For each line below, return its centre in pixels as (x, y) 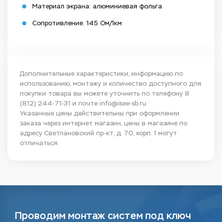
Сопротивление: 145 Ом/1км (77, 23)
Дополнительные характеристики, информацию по (101, 74)
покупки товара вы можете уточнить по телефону (102, 94)
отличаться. (39, 143)
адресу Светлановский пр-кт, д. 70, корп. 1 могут (98, 133)
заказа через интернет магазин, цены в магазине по (104, 123)
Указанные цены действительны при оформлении (100, 113)
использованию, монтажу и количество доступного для (111, 84)
